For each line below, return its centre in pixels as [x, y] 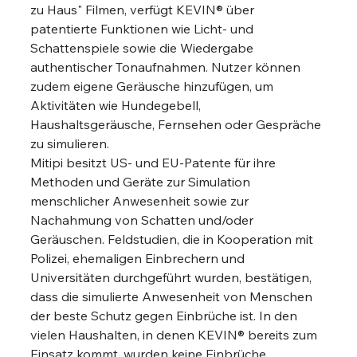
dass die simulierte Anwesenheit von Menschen [173, 297]
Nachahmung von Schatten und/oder [144, 220]
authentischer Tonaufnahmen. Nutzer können [167, 67]
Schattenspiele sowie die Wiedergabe [144, 48]
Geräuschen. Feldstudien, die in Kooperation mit [174, 239]
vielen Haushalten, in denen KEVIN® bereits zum [176, 335]
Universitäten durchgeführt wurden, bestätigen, [173, 278]
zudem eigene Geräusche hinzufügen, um [154, 86]
